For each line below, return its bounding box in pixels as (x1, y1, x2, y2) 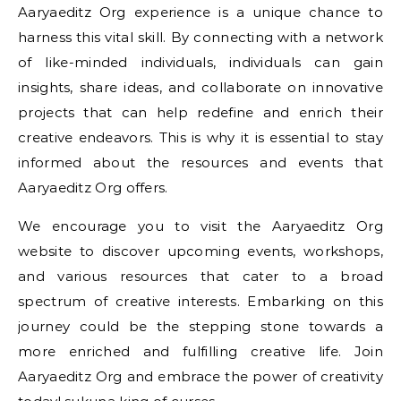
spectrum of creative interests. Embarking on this (18, 293, 383, 310)
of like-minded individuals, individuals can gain (18, 54, 383, 71)
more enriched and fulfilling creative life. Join (18, 343, 383, 360)
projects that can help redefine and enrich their (18, 104, 383, 121)
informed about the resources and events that (18, 154, 383, 171)
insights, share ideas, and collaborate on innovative (18, 79, 383, 96)
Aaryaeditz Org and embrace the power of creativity (18, 368, 383, 385)
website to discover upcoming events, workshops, (18, 243, 383, 260)
